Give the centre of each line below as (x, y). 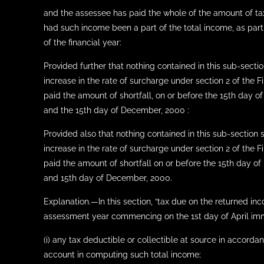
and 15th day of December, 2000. (108, 178)
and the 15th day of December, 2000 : (117, 110)
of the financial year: (83, 42)
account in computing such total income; (123, 255)
